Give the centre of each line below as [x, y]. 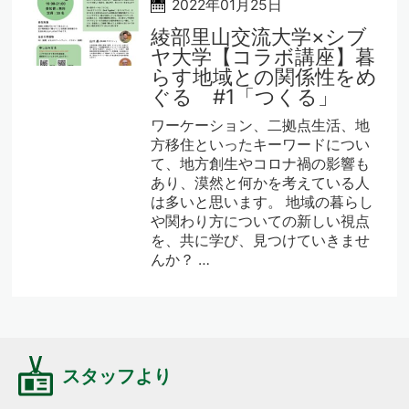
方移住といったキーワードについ [261, 144]
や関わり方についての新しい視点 [261, 221]
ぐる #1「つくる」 [245, 96]
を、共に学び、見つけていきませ [261, 240]
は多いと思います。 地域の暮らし [262, 202]
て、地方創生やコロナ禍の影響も [261, 163]
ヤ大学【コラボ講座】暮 [263, 56]
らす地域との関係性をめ [264, 76]
